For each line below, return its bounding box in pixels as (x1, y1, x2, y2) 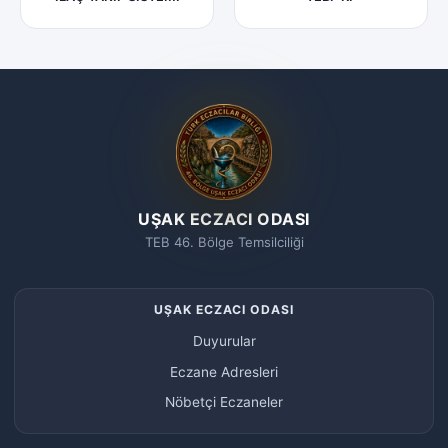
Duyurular (192, 333, 256, 350)
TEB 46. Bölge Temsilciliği (144, 234, 304, 251)
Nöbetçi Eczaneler (165, 393, 283, 410)
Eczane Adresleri (170, 363, 278, 380)
